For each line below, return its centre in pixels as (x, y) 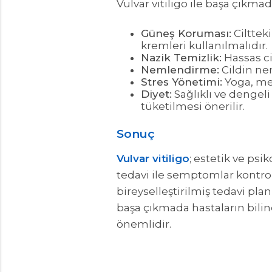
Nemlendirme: (180, 70)
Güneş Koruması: (186, 33)
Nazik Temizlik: (181, 57)
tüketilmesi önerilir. (193, 106)
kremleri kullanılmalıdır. (204, 45)
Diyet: (156, 94)
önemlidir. (144, 224)
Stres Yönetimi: (182, 82)
